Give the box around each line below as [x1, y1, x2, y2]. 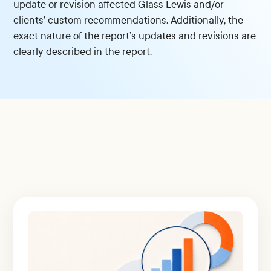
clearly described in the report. [13, 46, 152, 58]
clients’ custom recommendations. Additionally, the [13, 15, 244, 27]
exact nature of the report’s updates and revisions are [13, 30, 256, 42]
